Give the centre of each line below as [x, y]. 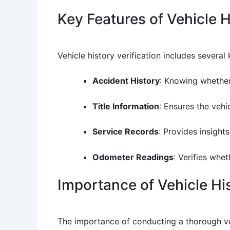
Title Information [126, 106]
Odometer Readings [133, 157]
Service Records [126, 132]
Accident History [126, 81]
